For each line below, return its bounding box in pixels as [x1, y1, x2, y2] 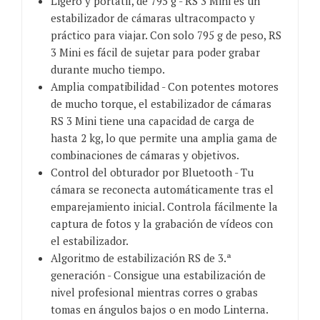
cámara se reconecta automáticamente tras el [51, 182, 274, 197]
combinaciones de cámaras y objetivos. [51, 148, 239, 163]
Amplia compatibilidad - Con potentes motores [51, 79, 279, 94]
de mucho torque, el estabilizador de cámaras [51, 96, 271, 111]
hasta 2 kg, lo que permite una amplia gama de [51, 131, 277, 146]
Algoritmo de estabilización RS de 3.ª [51, 251, 231, 266]
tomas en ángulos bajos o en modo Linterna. [51, 302, 269, 317]
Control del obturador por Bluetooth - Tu [51, 165, 254, 180]
